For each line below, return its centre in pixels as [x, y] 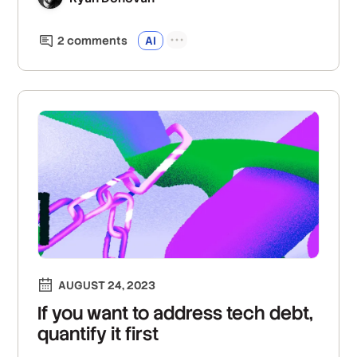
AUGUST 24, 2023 [107, 285]
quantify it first [98, 333]
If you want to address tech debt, [176, 313]
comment [93, 41]
